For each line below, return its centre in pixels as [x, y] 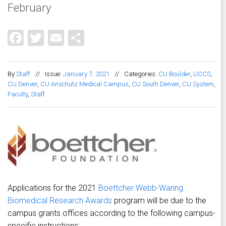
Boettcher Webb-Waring [141, 188]
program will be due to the [159, 201]
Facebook [58, 37]
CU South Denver [155, 84]
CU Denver [22, 84]
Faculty [18, 94]
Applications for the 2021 [53, 188]
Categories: [141, 74]
